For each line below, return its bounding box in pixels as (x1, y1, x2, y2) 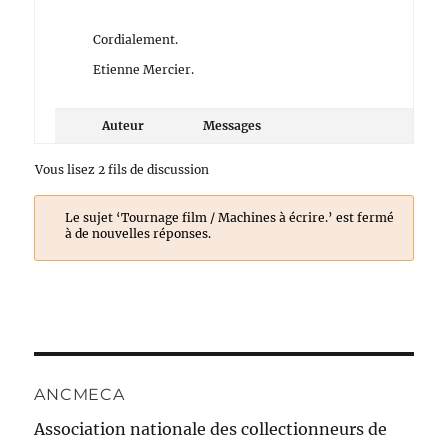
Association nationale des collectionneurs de (34, 419, 388, 439)
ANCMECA (34, 385, 125, 404)
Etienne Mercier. (93, 62, 195, 77)
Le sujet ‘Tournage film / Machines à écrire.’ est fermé (64, 210, 394, 225)
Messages (203, 118, 262, 133)
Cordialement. (93, 32, 179, 47)
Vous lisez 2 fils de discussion (35, 162, 210, 177)
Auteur (102, 118, 145, 133)
